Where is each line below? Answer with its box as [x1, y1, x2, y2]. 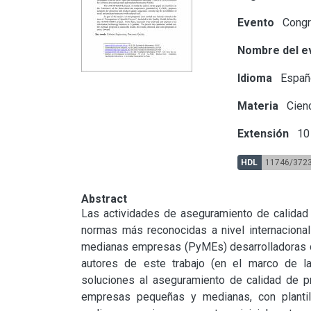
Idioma [237, 71, 273, 85]
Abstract [81, 192, 127, 205]
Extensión [237, 126, 289, 140]
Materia [237, 99, 279, 112]
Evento [237, 15, 275, 29]
